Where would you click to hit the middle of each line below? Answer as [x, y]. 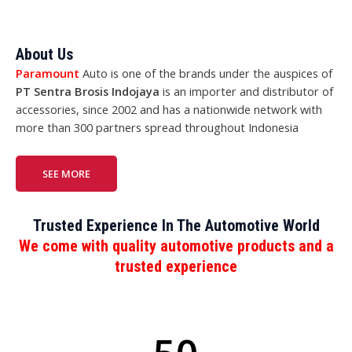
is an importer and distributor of [246, 92]
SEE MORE [66, 173]
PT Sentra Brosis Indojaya [88, 92]
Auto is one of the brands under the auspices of [206, 73]
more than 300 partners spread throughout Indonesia [157, 128]
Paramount [48, 73]
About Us [44, 55]
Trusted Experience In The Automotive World [176, 225]
